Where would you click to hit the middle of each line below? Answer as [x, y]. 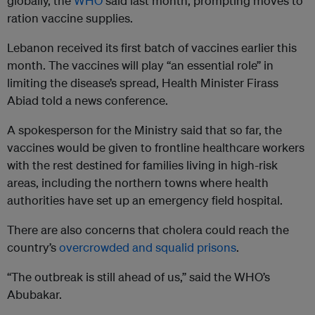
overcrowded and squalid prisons [148, 247]
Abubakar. [34, 295]
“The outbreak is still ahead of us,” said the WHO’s [139, 277]
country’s [33, 247]
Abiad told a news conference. [88, 101]
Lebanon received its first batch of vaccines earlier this [152, 48]
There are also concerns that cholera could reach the [148, 230]
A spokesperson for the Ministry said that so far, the [144, 130]
